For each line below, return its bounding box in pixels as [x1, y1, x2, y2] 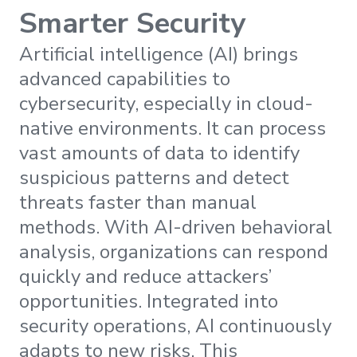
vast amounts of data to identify [19, 140, 300, 167]
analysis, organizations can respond [19, 239, 328, 265]
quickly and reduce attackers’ [19, 264, 272, 290]
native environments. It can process [19, 116, 326, 142]
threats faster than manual [19, 190, 257, 216]
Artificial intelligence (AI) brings [19, 41, 298, 68]
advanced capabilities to [19, 66, 230, 92]
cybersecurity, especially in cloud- [19, 91, 313, 117]
